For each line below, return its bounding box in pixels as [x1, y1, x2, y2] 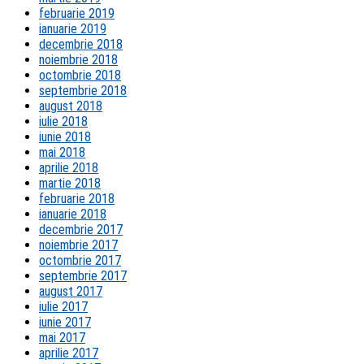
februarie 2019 [39, 6, 115, 22]
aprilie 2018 [39, 160, 98, 176]
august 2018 [39, 98, 102, 115]
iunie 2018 [39, 129, 91, 145]
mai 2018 [39, 145, 85, 161]
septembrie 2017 [39, 268, 127, 284]
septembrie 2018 [39, 83, 127, 99]
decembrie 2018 [39, 37, 123, 53]
